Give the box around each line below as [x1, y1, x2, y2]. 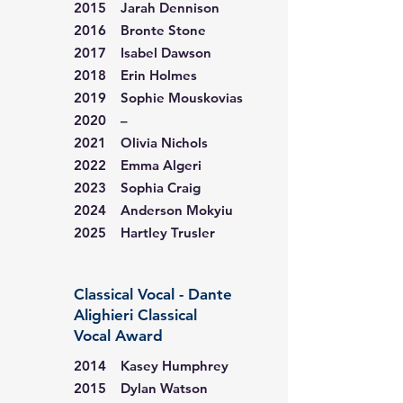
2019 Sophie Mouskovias [74, 89, 243, 106]
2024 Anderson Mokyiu [74, 201, 233, 219]
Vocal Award [74, 327, 163, 345]
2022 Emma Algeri [74, 157, 201, 174]
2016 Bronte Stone [74, 22, 206, 39]
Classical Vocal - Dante [74, 285, 232, 303]
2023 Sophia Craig [74, 179, 201, 196]
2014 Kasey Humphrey [74, 357, 228, 374]
